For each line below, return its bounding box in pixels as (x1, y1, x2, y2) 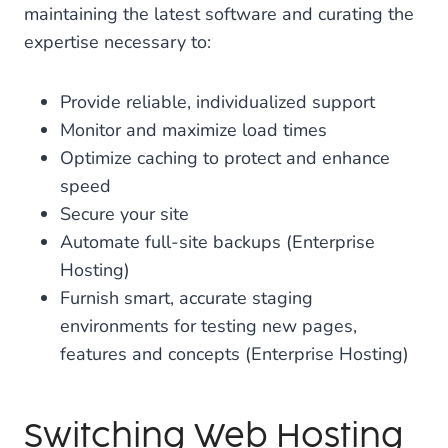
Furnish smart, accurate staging (60, 286, 313, 310)
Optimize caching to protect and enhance (60, 146, 390, 170)
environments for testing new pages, (60, 314, 357, 338)
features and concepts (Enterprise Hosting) (60, 342, 409, 366)
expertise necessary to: (24, 30, 211, 54)
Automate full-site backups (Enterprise (60, 230, 375, 254)
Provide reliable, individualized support (60, 90, 375, 114)
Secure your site (60, 202, 189, 226)
